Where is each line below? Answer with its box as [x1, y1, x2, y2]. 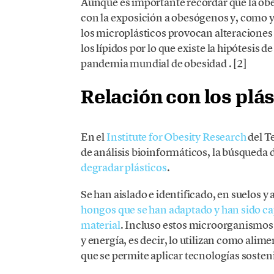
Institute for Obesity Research [106, 130, 246, 144]
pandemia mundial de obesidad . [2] [80, 56, 247, 70]
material [80, 218, 120, 232]
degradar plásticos [80, 160, 167, 175]
